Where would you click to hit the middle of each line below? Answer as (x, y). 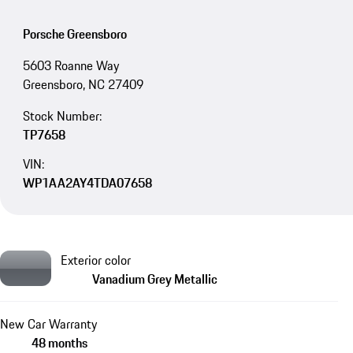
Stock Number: (62, 116)
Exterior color (96, 260)
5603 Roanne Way (71, 66)
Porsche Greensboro (74, 34)
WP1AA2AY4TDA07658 (87, 182)
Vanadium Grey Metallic (155, 279)
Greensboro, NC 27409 (83, 85)
